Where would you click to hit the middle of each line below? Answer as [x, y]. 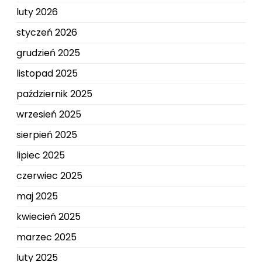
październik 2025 [54, 94]
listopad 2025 [47, 73]
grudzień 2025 [48, 53]
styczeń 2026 [47, 32]
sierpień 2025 [47, 135]
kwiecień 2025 [49, 217]
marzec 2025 [46, 237]
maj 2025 [37, 196]
